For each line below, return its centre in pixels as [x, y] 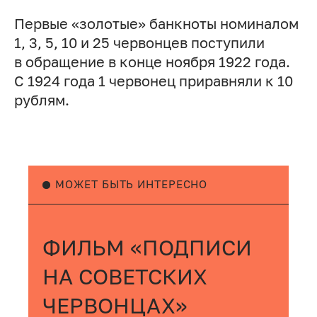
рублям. [41, 100]
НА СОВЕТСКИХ [125, 276]
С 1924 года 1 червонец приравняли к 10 [153, 81]
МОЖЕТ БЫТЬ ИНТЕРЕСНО [132, 185]
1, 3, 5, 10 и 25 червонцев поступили [139, 42]
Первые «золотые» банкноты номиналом [156, 23]
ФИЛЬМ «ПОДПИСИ [147, 247]
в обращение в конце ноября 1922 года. [152, 62]
